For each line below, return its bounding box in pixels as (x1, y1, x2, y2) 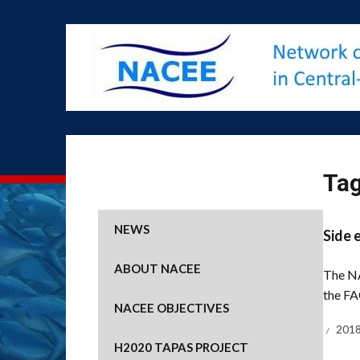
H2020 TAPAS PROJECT (114, 340, 248, 354)
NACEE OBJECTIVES (114, 301, 229, 315)
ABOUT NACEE (114, 261, 201, 276)
